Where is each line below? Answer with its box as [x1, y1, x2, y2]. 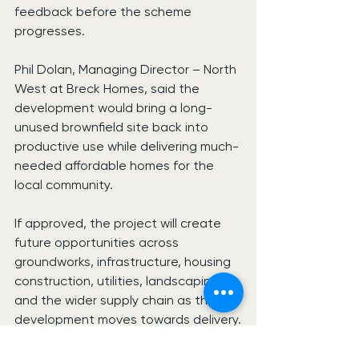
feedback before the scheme [14, 4, 195, 20]
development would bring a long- [14, 100, 212, 116]
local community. [14, 177, 113, 193]
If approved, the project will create [14, 216, 224, 232]
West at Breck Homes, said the [14, 81, 203, 97]
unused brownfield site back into [14, 119, 212, 135]
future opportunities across [14, 235, 182, 251]
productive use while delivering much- [14, 139, 239, 155]
